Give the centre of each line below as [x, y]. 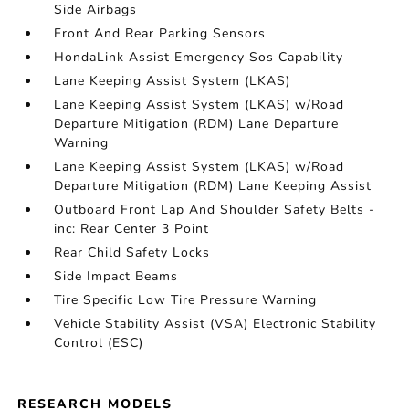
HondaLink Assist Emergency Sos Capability [199, 57]
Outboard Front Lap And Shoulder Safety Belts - [215, 210]
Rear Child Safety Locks [132, 252]
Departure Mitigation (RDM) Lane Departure [197, 124]
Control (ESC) [99, 343]
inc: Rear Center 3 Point [132, 229]
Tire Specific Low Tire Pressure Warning [186, 300]
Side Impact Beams [116, 276]
